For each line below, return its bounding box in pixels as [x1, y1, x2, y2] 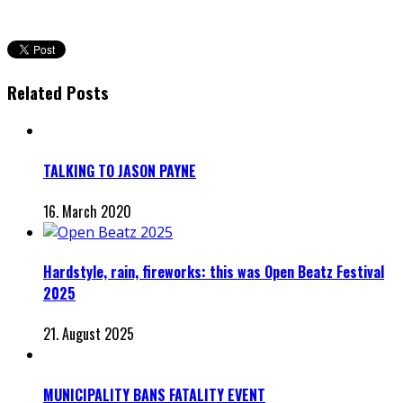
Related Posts [7, 79, 109, 104]
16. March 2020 [43, 200, 131, 222]
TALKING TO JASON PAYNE [43, 159, 196, 182]
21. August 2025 [43, 323, 134, 345]
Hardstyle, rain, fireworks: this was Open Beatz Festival [43, 261, 384, 283]
